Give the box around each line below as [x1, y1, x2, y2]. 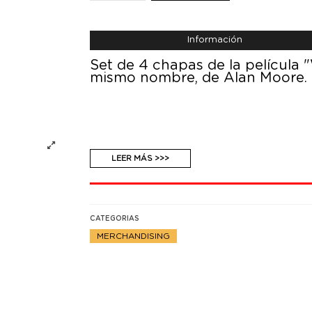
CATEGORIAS [90, 214, 140, 222]
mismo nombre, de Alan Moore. [90, 71, 308, 86]
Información [187, 36, 243, 45]
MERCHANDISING [97, 231, 171, 240]
